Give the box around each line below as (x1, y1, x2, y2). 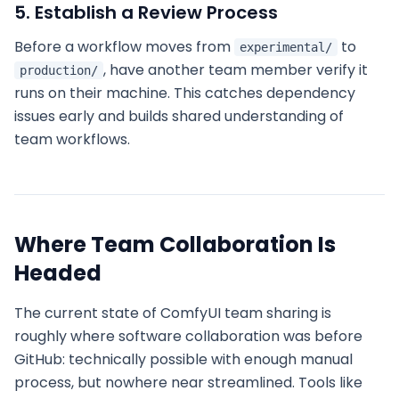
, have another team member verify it (103, 60, 368, 80)
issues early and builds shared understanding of (14, 106, 344, 126)
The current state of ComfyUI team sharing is (14, 303, 331, 323)
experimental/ (240, 40, 332, 54)
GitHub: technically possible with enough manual (14, 349, 353, 370)
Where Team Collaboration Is (14, 230, 336, 259)
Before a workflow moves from (14, 37, 234, 57)
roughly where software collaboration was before (14, 326, 362, 346)
